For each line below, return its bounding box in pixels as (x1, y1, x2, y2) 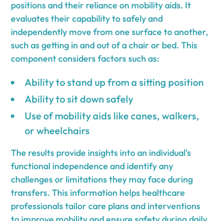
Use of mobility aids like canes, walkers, (25, 109, 200, 122)
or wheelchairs (25, 124, 90, 137)
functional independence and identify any (11, 160, 174, 172)
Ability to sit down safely (25, 92, 134, 105)
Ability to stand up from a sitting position (25, 75, 204, 88)
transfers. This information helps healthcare (11, 186, 185, 198)
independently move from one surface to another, (11, 26, 209, 37)
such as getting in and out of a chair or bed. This (11, 39, 198, 51)
